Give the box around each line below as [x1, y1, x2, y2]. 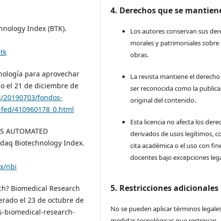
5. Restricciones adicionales [110, 182, 219, 193]
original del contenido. [130, 95, 196, 105]
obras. [130, 50, 149, 59]
